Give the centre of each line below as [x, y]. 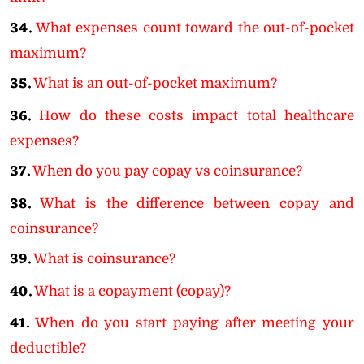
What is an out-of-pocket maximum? [155, 83]
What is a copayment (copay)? [132, 291]
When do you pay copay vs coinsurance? [167, 171]
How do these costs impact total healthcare [197, 115]
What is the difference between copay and [197, 203]
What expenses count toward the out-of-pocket [195, 28]
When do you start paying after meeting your [194, 323]
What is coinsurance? [104, 259]
